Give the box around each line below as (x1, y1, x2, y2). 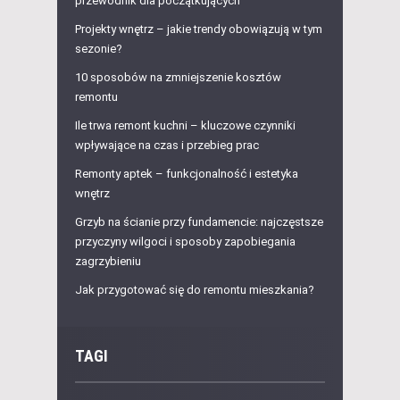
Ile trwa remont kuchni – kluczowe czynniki (75, 119, 296, 133)
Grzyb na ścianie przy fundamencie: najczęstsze (75, 215, 323, 229)
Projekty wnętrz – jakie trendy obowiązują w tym (75, 22, 322, 37)
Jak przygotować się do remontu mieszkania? (75, 283, 314, 297)
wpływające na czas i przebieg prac (75, 138, 259, 153)
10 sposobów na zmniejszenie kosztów (75, 71, 281, 85)
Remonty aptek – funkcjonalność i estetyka (75, 167, 298, 181)
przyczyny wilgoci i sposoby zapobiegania (75, 235, 296, 249)
